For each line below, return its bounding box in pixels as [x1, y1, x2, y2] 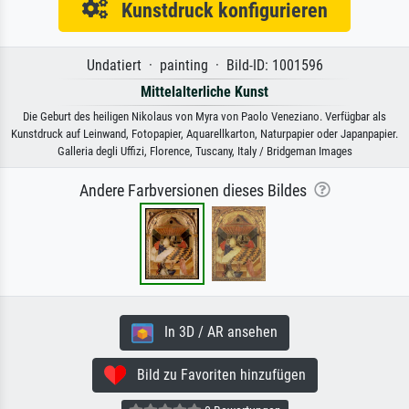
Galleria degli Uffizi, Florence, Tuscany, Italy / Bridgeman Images [57, 143, 352, 158]
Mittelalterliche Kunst [141, 82, 268, 100]
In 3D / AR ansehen [153, 322, 278, 341]
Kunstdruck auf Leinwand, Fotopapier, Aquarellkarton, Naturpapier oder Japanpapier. [11, 126, 398, 141]
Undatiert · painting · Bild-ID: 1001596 [86, 56, 323, 74]
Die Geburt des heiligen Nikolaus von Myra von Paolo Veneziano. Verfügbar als [23, 109, 386, 123]
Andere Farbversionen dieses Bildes [79, 181, 314, 200]
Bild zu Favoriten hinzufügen [125, 365, 306, 383]
